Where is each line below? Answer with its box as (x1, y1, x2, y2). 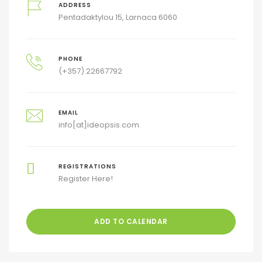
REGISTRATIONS (58, 163, 116, 170)
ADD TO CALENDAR (94, 216, 168, 226)
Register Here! (58, 173, 113, 184)
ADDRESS (58, 1, 91, 9)
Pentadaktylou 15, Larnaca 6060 (58, 12, 177, 23)
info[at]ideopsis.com (58, 119, 139, 130)
